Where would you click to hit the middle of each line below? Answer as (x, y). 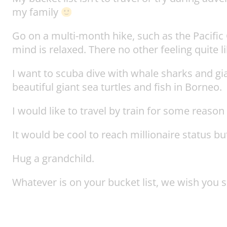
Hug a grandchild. (53, 159)
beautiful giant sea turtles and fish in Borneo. (117, 87)
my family (36, 12)
